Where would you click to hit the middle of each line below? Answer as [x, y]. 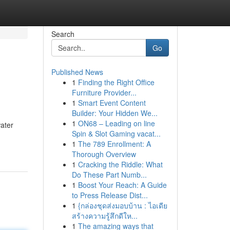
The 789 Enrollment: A [114, 144]
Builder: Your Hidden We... [114, 113]
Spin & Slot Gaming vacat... [116, 133]
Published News [77, 72]
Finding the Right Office [116, 82]
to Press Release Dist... [110, 195]
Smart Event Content [112, 103]
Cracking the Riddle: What [120, 164]
